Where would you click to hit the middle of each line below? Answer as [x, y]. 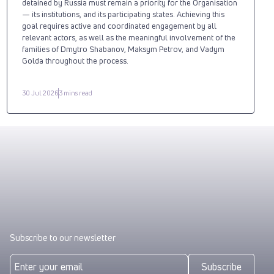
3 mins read [75, 93]
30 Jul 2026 [40, 93]
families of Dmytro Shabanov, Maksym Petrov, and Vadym [123, 49]
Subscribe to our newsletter [63, 237]
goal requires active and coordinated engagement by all [119, 25]
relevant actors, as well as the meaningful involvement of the [128, 37]
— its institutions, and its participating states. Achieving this [123, 14]
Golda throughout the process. [75, 60]
